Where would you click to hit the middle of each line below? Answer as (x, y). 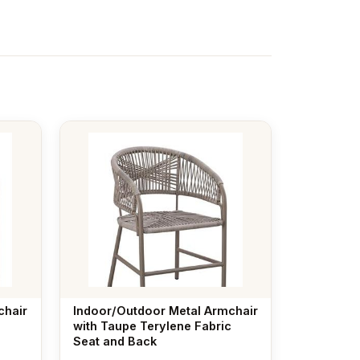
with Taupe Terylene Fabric (152, 325)
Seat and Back (115, 341)
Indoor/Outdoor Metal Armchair (165, 310)
